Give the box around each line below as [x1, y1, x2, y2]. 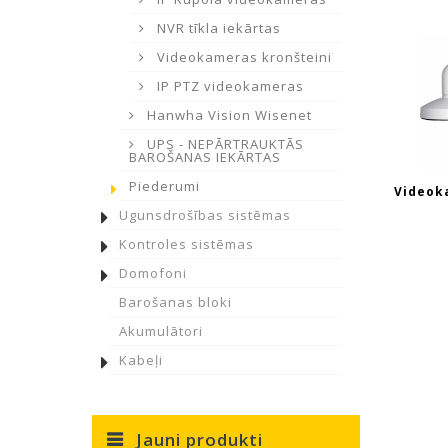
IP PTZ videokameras [153, 77, 304, 95]
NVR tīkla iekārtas [153, 19, 281, 37]
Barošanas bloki [119, 293, 232, 311]
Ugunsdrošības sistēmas [119, 206, 291, 224]
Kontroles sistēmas [119, 235, 254, 253]
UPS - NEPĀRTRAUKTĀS [143, 135, 304, 153]
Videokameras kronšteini [153, 48, 332, 66]
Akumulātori [119, 322, 203, 340]
